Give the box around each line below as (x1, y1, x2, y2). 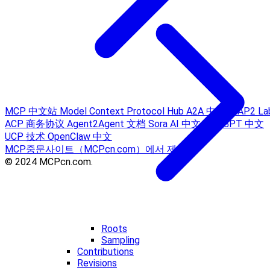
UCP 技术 (5, 131, 48, 143)
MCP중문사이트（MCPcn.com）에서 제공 (5, 143, 186, 155)
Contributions (77, 246, 134, 257)
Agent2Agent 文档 (67, 118, 148, 130)
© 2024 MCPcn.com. (5, 156, 93, 168)
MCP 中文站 (5, 105, 60, 118)
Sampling (101, 234, 140, 246)
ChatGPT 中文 (203, 118, 264, 130)
